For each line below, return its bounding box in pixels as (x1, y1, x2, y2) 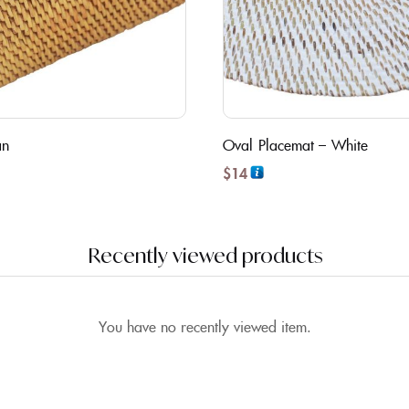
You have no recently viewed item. (98, 315, 311, 336)
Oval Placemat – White (223, 133, 369, 154)
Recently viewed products (87, 242, 322, 267)
